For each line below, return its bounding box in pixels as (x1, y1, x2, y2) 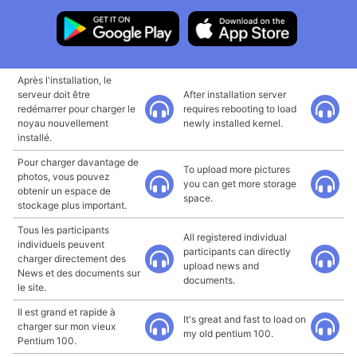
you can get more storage (183, 178, 296, 190)
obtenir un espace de (18, 185, 111, 197)
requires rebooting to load (183, 103, 296, 115)
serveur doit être (18, 88, 90, 100)
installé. (18, 131, 52, 143)
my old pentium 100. (183, 328, 273, 339)
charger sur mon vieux (18, 320, 116, 332)
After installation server (183, 88, 286, 100)
